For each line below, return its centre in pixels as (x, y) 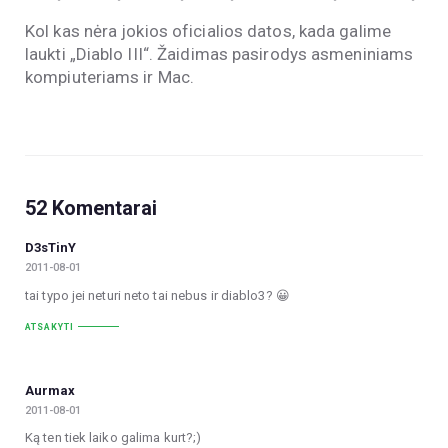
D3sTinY (50, 248)
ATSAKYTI (49, 326)
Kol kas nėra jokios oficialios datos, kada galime (208, 30)
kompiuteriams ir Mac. (110, 76)
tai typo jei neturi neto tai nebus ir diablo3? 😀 (157, 295)
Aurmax (50, 390)
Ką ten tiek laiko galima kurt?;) (113, 438)
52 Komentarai (91, 207)
